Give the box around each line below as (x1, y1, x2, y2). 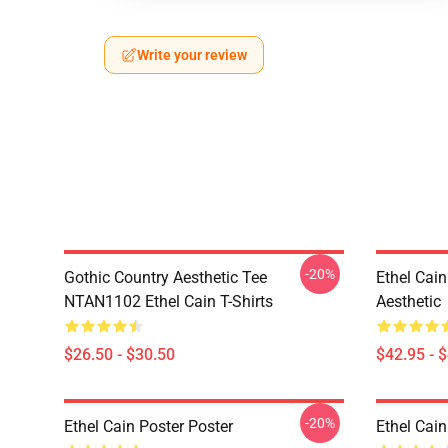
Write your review (137, 47, 247, 63)
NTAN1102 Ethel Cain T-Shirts (64, 292, 273, 311)
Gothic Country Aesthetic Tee (64, 268, 267, 287)
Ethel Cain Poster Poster (64, 417, 233, 436)
